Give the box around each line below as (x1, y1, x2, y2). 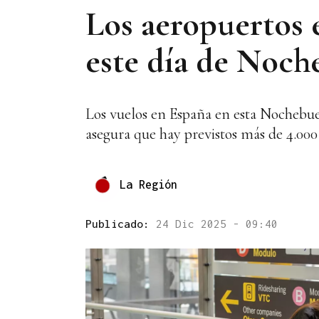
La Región (120, 177, 177, 191)
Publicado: (85, 217, 156, 231)
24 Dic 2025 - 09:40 (156, 217, 278, 231)
